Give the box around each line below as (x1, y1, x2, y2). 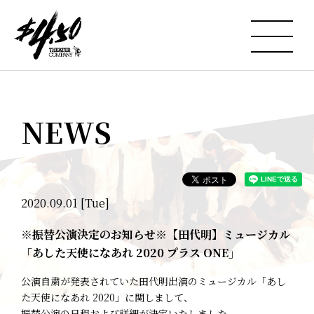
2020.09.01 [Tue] (21, 194, 109, 211)
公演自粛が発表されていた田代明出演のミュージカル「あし (21, 273, 286, 288)
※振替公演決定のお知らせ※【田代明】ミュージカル (21, 226, 290, 243)
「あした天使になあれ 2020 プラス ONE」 (21, 244, 240, 261)
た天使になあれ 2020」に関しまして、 (21, 289, 193, 304)
